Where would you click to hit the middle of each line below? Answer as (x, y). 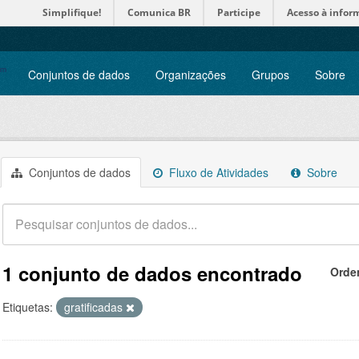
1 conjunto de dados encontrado (152, 273)
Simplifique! (72, 12)
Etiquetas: (28, 307)
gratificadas (95, 307)
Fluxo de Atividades (217, 172)
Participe (239, 12)
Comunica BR (159, 12)
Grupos (270, 75)
